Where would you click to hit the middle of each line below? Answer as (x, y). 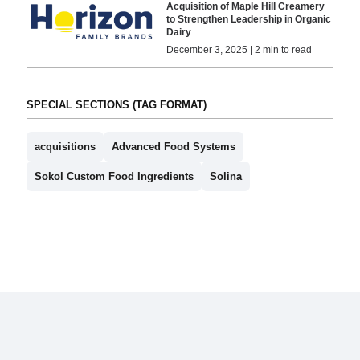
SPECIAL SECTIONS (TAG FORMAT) (116, 105)
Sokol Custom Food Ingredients (114, 177)
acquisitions (65, 147)
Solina (225, 177)
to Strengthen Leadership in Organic (249, 19)
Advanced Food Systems (173, 147)
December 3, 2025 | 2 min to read (239, 49)
